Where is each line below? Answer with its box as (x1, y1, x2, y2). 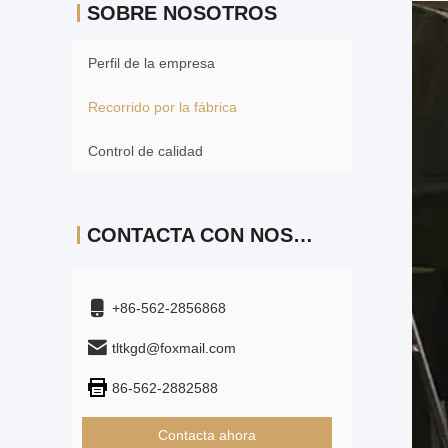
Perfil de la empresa (88, 55, 215, 71)
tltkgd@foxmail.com (112, 340, 236, 356)
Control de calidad (88, 143, 203, 159)
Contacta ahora (158, 427, 256, 443)
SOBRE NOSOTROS (87, 2, 277, 24)
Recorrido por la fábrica (88, 99, 237, 115)
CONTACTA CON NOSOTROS (293, 224, 313, 246)
